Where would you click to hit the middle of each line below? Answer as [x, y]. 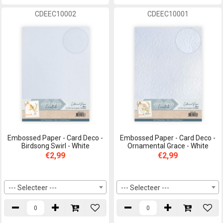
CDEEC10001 [168, 14]
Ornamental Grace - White [168, 146]
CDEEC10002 [55, 14]
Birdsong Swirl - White [55, 146]
